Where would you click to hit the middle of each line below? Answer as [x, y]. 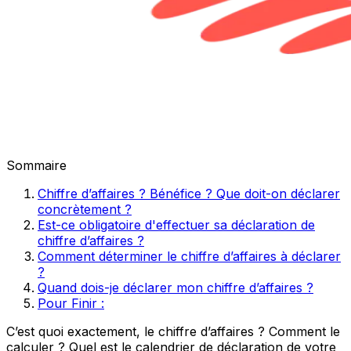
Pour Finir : [71, 303]
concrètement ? [85, 209]
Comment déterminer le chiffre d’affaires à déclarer [189, 256]
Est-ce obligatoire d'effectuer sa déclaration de [176, 224]
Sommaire [36, 165]
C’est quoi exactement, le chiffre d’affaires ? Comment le [173, 331]
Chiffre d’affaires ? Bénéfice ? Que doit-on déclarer [189, 193]
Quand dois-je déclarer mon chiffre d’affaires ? [175, 287]
